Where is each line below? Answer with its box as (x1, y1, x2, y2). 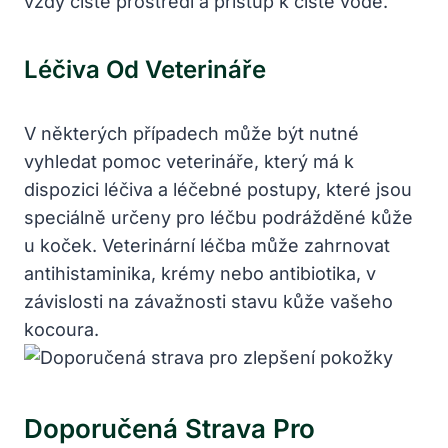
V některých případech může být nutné (24, 122, 359, 144)
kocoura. (24, 318, 99, 340)
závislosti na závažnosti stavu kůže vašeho (24, 290, 393, 312)
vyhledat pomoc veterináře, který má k (24, 150, 354, 172)
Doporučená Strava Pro (24, 412, 315, 444)
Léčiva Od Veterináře (24, 54, 266, 84)
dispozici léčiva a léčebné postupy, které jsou (24, 178, 412, 200)
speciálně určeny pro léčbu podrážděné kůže (24, 206, 413, 228)
